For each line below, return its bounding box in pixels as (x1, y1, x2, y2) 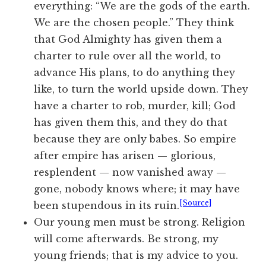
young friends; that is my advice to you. (34, 249, 239, 262)
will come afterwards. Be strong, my (34, 233, 219, 245)
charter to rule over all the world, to (34, 50, 221, 62)
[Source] (179, 198, 212, 208)
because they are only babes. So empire (34, 133, 237, 145)
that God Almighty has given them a (34, 33, 223, 46)
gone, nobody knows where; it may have (34, 183, 240, 195)
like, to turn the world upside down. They (34, 83, 249, 96)
